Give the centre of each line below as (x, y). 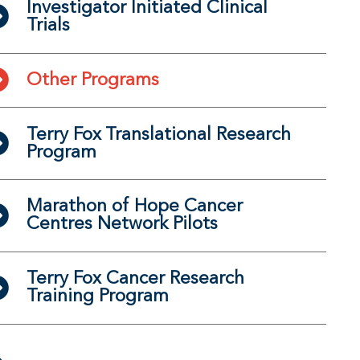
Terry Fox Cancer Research (135, 279)
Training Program (98, 297)
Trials (48, 26)
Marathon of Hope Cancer (135, 207)
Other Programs (93, 80)
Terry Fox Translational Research (159, 135)
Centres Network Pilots (122, 225)
